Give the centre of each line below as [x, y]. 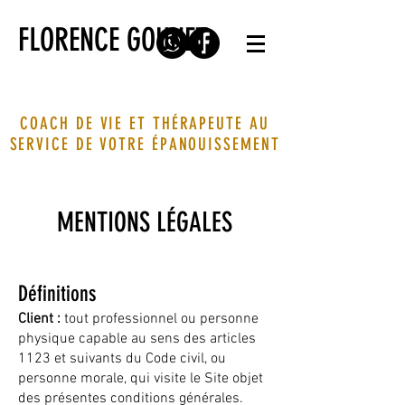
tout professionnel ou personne [160, 319]
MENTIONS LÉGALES [145, 222]
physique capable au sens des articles [137, 339]
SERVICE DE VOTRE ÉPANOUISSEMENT [145, 144]
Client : [39, 319]
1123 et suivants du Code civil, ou [122, 359]
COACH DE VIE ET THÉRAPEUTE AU [145, 123]
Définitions [57, 294]
